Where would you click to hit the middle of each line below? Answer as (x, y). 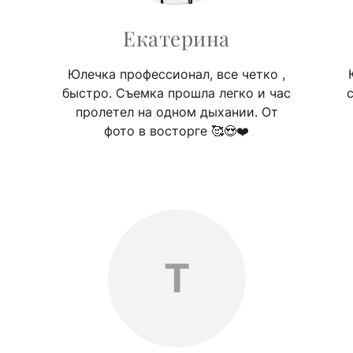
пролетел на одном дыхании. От (176, 111)
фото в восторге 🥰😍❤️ (176, 130)
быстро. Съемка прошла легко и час (176, 93)
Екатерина (176, 38)
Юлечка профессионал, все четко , (176, 74)
